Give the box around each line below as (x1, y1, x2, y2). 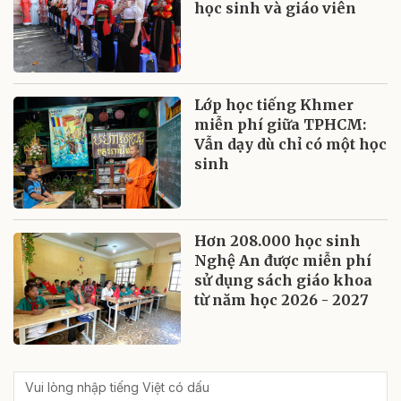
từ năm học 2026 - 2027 (194, 290, 370, 309)
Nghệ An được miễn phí (194, 251, 372, 269)
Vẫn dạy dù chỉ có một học (194, 134, 388, 153)
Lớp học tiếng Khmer (194, 95, 354, 114)
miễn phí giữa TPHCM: (194, 115, 367, 133)
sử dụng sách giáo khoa (194, 270, 373, 289)
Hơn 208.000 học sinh (194, 231, 362, 250)
